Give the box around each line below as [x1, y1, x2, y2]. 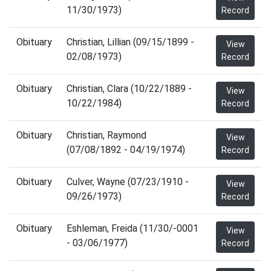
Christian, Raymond [67, 129, 146, 141]
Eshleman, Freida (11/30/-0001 [67, 223, 198, 234]
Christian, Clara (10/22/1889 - [67, 83, 192, 94]
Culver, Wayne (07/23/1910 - [67, 176, 189, 188]
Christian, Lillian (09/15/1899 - [67, 36, 194, 48]
